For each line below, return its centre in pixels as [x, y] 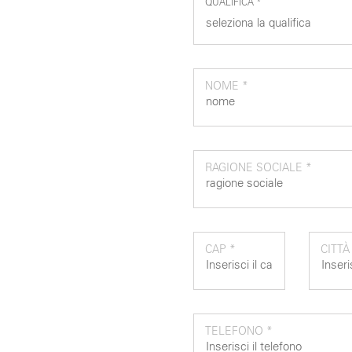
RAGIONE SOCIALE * [258, 168]
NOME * [226, 86]
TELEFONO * [238, 331]
